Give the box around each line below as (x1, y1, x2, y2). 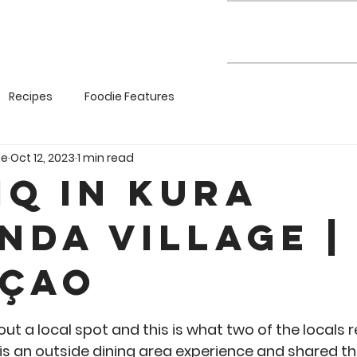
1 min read (77, 149, 134, 166)
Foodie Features (84, 88, 175, 104)
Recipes (9, 88, 53, 104)
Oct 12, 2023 (10, 149, 75, 166)
